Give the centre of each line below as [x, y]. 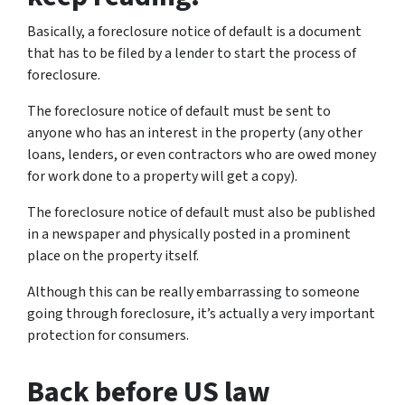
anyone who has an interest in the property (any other [195, 133]
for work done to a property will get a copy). [162, 177]
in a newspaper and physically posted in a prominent [189, 235]
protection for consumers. [108, 336]
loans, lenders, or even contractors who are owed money [202, 155]
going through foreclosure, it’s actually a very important [201, 314]
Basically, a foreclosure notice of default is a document [194, 32]
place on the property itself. [113, 256]
